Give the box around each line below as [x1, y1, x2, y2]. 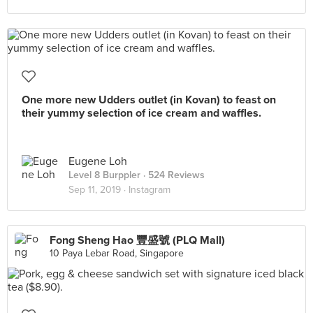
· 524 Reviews [140, 169, 205, 181]
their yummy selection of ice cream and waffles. [22, 106, 261, 120]
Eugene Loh [68, 154, 127, 168]
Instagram [129, 184, 170, 196]
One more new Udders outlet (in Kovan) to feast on [22, 93, 276, 107]
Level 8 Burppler [68, 169, 140, 181]
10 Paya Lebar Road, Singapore [50, 247, 184, 259]
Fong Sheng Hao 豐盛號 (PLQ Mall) [50, 233, 225, 247]
